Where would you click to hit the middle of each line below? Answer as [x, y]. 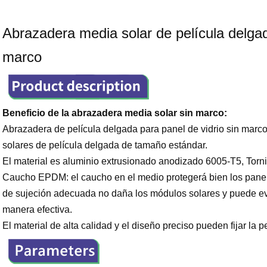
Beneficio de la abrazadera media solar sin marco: [114, 113]
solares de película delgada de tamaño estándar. [105, 145]
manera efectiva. [37, 209]
